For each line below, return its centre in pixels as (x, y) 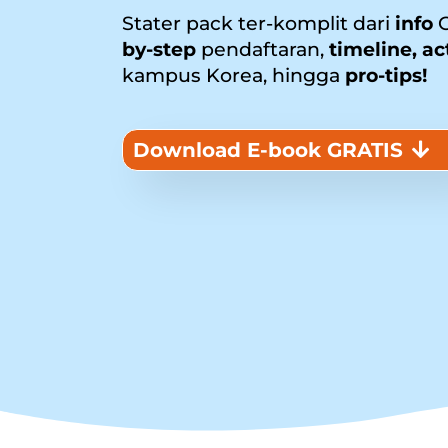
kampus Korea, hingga (231, 75)
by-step (159, 49)
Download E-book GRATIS (268, 150)
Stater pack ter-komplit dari (256, 23)
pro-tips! (383, 75)
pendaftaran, (262, 49)
